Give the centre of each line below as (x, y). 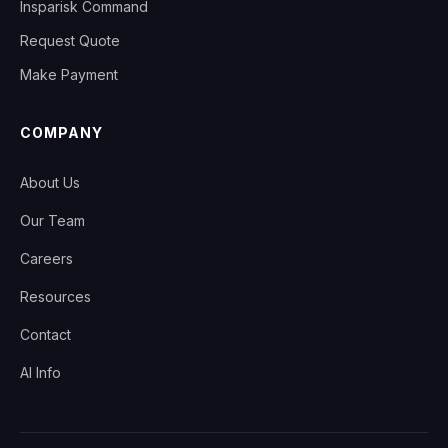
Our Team (52, 220)
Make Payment (69, 74)
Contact (45, 334)
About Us (50, 182)
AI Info (40, 372)
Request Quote (70, 40)
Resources (55, 296)
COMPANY (61, 132)
